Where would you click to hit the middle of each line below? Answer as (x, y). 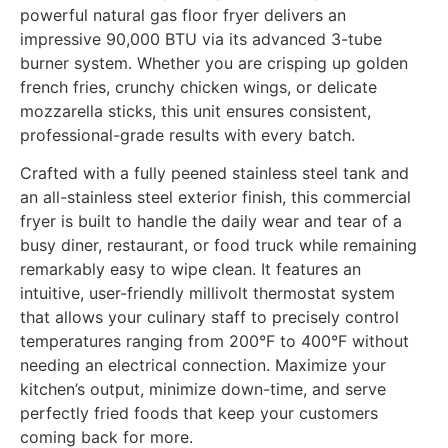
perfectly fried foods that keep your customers (199, 413)
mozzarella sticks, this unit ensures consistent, (195, 110)
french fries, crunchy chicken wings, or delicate (198, 86)
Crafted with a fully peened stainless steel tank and (214, 173)
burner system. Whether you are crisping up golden (214, 62)
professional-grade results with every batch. (187, 134)
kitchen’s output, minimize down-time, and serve (203, 389)
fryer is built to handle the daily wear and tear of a (211, 221)
